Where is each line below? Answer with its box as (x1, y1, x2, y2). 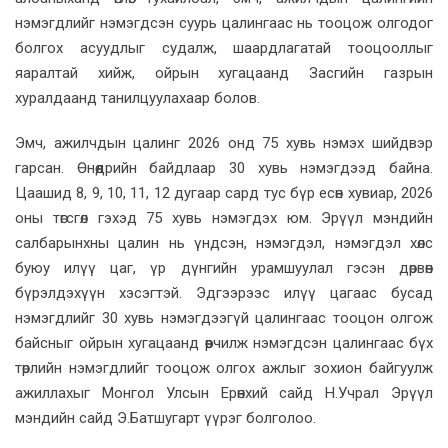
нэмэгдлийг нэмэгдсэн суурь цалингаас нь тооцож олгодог (15, 13, 433, 32)
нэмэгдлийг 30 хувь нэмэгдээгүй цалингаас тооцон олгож (15, 308, 433, 327)
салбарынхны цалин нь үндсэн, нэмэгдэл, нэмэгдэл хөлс (15, 233, 433, 252)
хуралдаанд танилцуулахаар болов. (15, 88, 260, 107)
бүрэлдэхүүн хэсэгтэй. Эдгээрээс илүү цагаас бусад (15, 283, 433, 302)
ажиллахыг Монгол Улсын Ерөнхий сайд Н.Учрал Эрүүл (15, 383, 433, 402)
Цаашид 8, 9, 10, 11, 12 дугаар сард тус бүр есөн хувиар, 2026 (15, 183, 433, 202)
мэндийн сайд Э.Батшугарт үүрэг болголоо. (15, 408, 316, 427)
